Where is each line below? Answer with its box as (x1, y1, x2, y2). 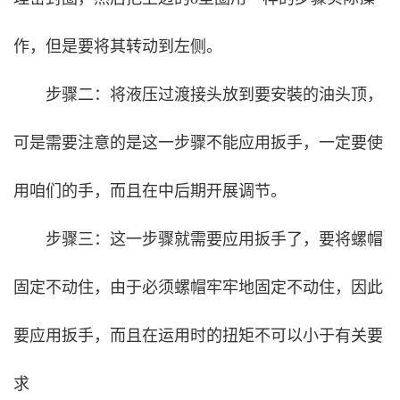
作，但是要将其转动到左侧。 (13, 37, 222, 55)
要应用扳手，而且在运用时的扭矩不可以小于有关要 (13, 326, 383, 345)
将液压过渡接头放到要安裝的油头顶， (110, 85, 383, 104)
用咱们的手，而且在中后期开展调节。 (13, 181, 287, 200)
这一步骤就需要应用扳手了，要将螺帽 (110, 229, 383, 248)
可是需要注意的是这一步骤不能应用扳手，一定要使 (13, 133, 383, 152)
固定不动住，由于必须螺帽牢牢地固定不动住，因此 (13, 278, 383, 296)
